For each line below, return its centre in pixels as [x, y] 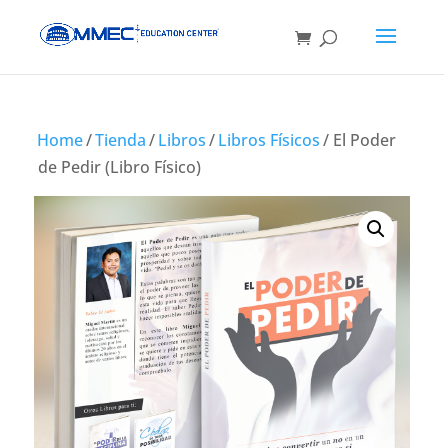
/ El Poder [357, 140]
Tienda [120, 140]
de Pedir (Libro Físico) [119, 167]
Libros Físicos [269, 140]
